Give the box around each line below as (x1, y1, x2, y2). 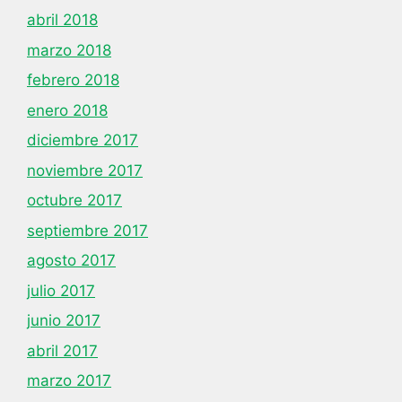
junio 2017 (27, 311, 100, 329)
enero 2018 (27, 100, 108, 119)
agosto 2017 (27, 251, 116, 269)
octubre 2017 (27, 191, 122, 209)
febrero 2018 (27, 71, 119, 89)
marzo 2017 (27, 371, 111, 389)
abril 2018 (27, 11, 98, 29)
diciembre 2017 (27, 131, 138, 149)
